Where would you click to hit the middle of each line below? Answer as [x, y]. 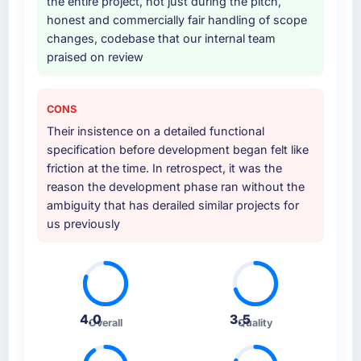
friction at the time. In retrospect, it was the [164, 168]
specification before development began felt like [177, 150]
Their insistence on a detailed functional [155, 131]
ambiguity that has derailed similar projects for [172, 205]
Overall [106, 322]
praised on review [95, 57]
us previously [83, 224]
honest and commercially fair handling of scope [176, 20]
